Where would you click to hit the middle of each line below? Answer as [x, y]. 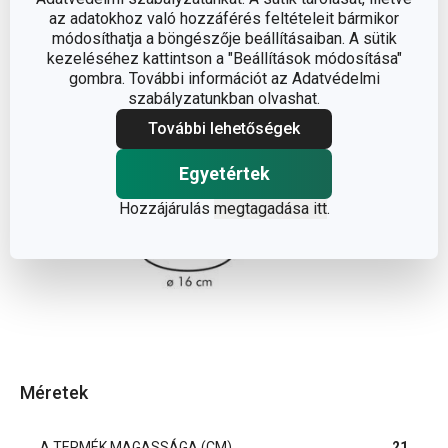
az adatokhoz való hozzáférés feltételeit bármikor [224, 18]
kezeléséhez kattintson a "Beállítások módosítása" [224, 58]
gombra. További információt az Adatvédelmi [224, 78]
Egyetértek [224, 173]
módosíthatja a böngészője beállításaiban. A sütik [224, 38]
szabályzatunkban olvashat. [224, 98]
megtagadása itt [270, 208]
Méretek [54, 392]
